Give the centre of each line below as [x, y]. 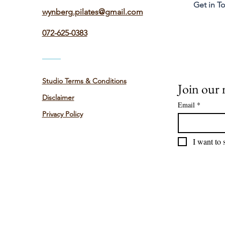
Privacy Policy [62, 114]
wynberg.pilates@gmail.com [92, 12]
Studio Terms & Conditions [84, 81]
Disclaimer [58, 97]
